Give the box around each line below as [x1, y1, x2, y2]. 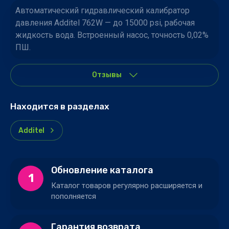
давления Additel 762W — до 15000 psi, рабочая [15, 18, 195, 28]
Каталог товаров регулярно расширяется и [51, 181, 202, 190]
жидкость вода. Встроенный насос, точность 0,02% [15, 30, 209, 40]
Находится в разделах [10, 101, 109, 111]
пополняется [51, 192, 96, 201]
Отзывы [92, 71, 122, 79]
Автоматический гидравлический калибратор [15, 6, 190, 15]
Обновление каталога [51, 165, 153, 176]
